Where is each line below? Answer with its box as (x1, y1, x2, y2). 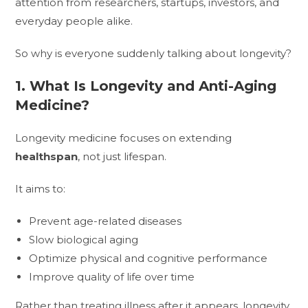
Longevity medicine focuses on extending (15, 131, 232, 144)
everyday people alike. (15, 14, 133, 27)
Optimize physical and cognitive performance (29, 251, 268, 265)
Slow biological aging (29, 232, 139, 246)
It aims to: (15, 181, 66, 195)
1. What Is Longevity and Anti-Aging (15, 77, 277, 94)
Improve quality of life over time (29, 269, 195, 283)
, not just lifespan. (78, 149, 167, 163)
